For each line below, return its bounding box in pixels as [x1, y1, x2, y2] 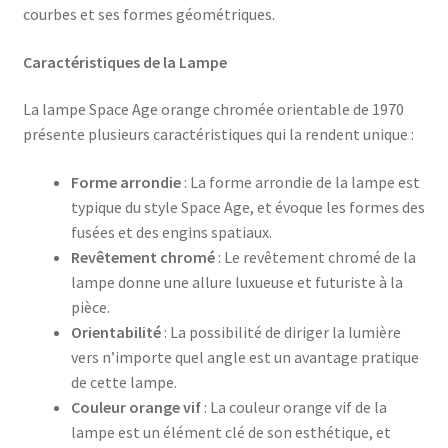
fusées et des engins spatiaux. [70, 222, 272, 243]
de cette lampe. [70, 372, 177, 393]
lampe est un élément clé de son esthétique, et [70, 422, 391, 443]
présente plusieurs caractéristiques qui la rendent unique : [22, 124, 414, 145]
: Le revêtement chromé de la [214, 247, 416, 268]
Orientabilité [70, 322, 161, 343]
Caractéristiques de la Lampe [22, 51, 227, 72]
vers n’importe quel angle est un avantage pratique [70, 347, 419, 368]
